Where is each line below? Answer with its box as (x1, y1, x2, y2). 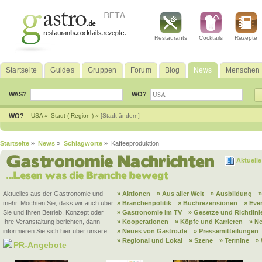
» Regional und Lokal (117, 237, 182, 244)
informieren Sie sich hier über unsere (3, 227, 107, 235)
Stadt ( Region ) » (51, 112, 101, 119)
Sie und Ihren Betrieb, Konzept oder (3, 209, 104, 216)
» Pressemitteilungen (194, 227, 258, 235)
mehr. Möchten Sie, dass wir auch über (3, 199, 113, 206)
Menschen (225, 66, 260, 74)
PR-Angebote (13, 240, 67, 250)
